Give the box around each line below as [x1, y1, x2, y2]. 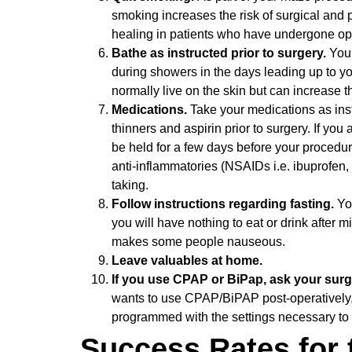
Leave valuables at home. [112, 253, 266, 267]
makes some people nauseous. [112, 234, 285, 248]
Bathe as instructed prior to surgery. [112, 46, 329, 60]
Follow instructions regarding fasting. [112, 196, 337, 211]
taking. [112, 178, 152, 192]
